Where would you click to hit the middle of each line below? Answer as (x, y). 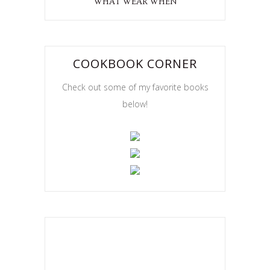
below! (135, 104)
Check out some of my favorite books (135, 87)
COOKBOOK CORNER (135, 64)
